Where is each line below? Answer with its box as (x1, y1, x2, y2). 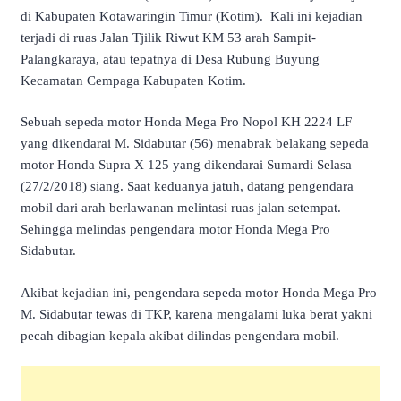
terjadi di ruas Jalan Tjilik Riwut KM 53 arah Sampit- (21, 30, 316, 45)
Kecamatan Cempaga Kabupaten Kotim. (21, 73, 246, 88)
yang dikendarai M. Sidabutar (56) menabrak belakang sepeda (21, 136, 369, 151)
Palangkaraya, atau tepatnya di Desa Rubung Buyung (21, 51, 320, 66)
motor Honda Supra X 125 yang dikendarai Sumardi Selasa (21, 158, 352, 173)
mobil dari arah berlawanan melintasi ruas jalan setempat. (21, 200, 341, 216)
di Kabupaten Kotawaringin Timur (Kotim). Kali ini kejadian (21, 8, 363, 23)
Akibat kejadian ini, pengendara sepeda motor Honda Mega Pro (21, 285, 377, 300)
